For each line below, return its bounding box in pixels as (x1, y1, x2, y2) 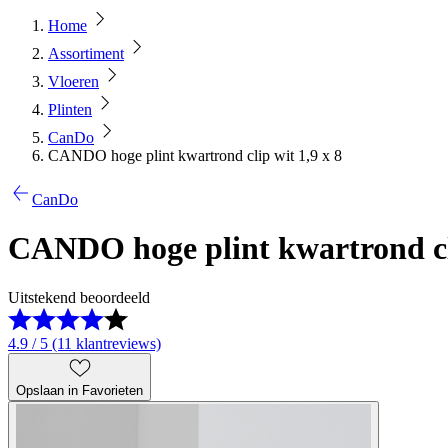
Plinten (48, 101, 92, 118)
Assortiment (48, 45, 124, 62)
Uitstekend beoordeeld (8, 288, 150, 306)
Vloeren (48, 73, 99, 90)
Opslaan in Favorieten (16, 382, 143, 398)
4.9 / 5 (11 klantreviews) (8, 334, 161, 352)
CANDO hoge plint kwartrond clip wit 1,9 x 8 (48, 147, 342, 164)
